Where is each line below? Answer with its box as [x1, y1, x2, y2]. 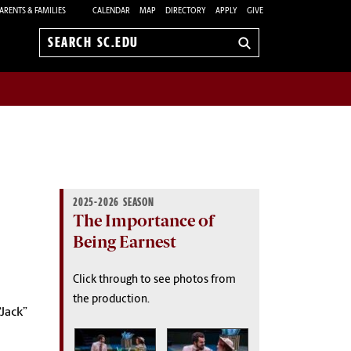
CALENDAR [92, 6, 130, 16]
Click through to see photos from [73, 273, 236, 286]
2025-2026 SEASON [73, 195, 154, 209]
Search [48, 44, 85, 57]
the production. [73, 293, 150, 306]
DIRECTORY [165, 6, 206, 16]
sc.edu [48, 61, 83, 74]
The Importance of [73, 210, 214, 230]
